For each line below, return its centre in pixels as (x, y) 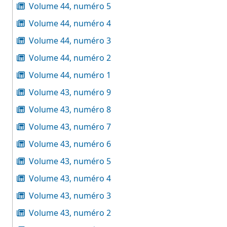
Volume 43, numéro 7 (70, 127)
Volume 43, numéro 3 (70, 196)
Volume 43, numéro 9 (70, 92)
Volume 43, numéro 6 (70, 144)
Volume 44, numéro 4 (70, 23)
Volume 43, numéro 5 (70, 161)
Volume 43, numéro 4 (70, 178)
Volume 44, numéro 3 (70, 41)
